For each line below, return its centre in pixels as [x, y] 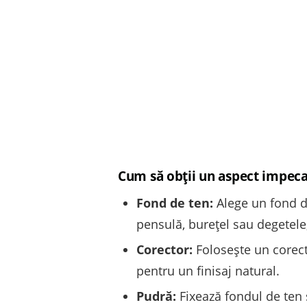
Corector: [164, 249]
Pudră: [156, 296]
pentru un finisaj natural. [208, 270]
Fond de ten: [175, 202]
